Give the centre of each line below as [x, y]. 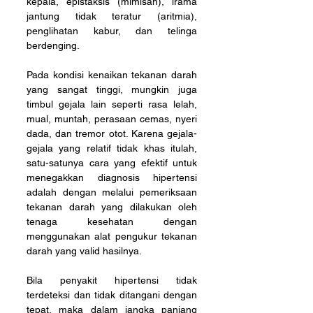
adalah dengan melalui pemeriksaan [112, 192]
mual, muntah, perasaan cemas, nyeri [112, 118]
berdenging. [54, 45]
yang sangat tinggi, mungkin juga [112, 89]
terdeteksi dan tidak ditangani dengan [112, 294]
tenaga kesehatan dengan [112, 221]
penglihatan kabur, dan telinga [112, 30]
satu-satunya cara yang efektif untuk [112, 162]
